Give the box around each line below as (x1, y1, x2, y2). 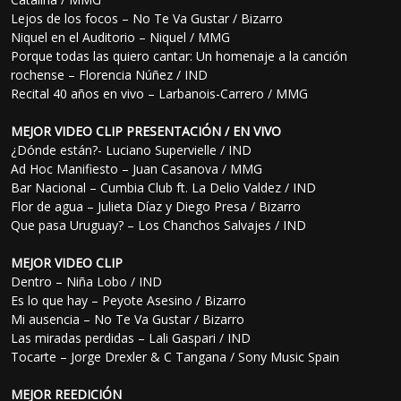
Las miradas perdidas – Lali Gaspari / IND (11, 329, 252, 347)
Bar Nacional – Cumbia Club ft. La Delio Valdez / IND (11, 179, 317, 197)
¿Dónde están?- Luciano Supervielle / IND (11, 141, 252, 159)
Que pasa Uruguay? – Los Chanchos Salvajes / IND (11, 217, 307, 235)
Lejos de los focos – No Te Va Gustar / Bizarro (11, 10, 284, 28)
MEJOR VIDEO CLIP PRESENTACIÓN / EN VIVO (11, 123, 282, 141)
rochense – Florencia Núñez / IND (11, 66, 209, 84)
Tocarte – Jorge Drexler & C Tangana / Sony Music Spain (11, 348, 340, 366)
